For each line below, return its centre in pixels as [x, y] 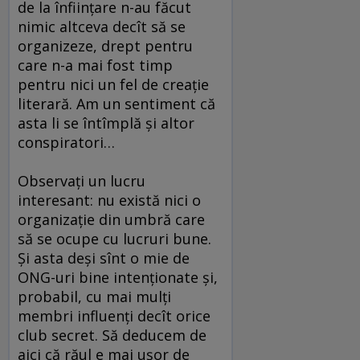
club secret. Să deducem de [112, 335]
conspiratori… [66, 143]
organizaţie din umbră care [111, 220]
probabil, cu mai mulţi [94, 297]
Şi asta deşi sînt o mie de [104, 258]
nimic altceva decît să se [102, 27]
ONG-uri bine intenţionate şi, [118, 278]
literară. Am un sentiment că [117, 104]
